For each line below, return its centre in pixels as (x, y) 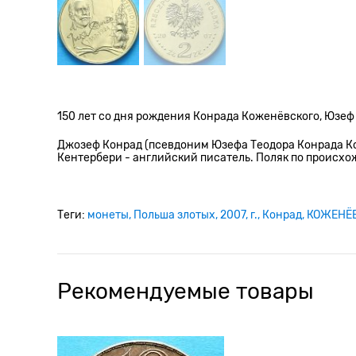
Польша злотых (174, 215)
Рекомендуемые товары (186, 291)
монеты (108, 215)
